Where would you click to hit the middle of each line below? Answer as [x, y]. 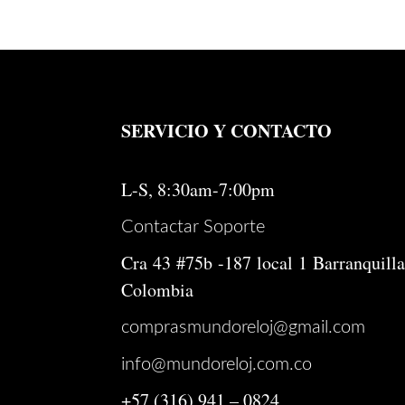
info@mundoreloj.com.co [217, 365]
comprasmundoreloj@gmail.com [244, 328]
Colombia [158, 290]
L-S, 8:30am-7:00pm [198, 190]
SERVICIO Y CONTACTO [227, 131]
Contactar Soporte [193, 227]
